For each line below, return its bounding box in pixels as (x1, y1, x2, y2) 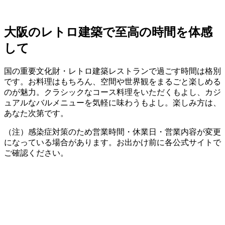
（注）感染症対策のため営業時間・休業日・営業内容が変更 (4, 127, 221, 136)
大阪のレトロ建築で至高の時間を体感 (4, 25, 212, 39)
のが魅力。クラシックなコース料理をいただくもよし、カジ (4, 87, 221, 96)
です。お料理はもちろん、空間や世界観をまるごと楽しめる (4, 77, 221, 86)
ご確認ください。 (4, 148, 68, 157)
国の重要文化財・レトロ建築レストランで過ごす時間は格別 (4, 66, 221, 75)
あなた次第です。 (4, 108, 68, 118)
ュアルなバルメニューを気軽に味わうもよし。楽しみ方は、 (4, 98, 221, 107)
